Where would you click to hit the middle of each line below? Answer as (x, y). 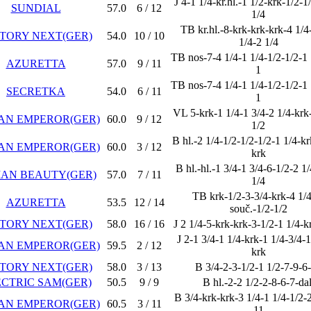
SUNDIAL (36, 8)
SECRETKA (36, 91)
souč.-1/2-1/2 (258, 209)
